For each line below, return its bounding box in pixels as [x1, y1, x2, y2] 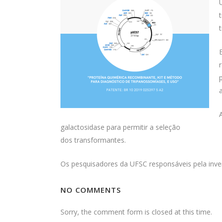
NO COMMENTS [60, 185, 121, 195]
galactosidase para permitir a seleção [60, 122, 180, 132]
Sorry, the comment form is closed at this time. [60, 207, 212, 217]
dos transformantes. [60, 135, 126, 145]
